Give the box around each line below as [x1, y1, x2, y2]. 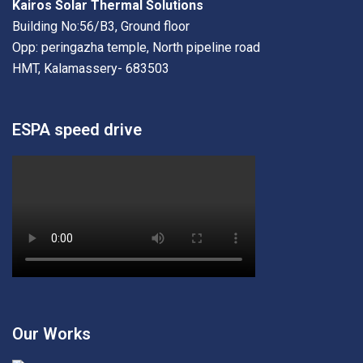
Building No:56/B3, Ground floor [12, 19, 190, 35]
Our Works [12, 324, 91, 344]
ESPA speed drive [12, 120, 142, 140]
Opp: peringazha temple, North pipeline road [12, 40, 260, 56]
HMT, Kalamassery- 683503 [12, 61, 169, 77]
